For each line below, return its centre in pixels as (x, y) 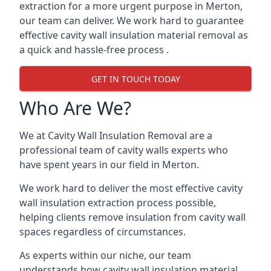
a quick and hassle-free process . (94, 50)
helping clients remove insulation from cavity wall (132, 217)
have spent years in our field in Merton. (109, 165)
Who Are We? (75, 108)
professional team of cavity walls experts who (124, 150)
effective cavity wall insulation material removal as (134, 35)
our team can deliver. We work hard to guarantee (132, 21)
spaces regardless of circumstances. (103, 232)
